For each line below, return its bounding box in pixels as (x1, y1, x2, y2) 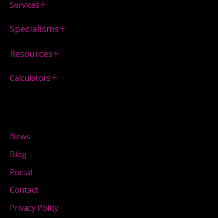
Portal (10, 166, 32, 178)
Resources (10, 47, 53, 59)
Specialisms (10, 22, 59, 35)
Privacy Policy (10, 202, 58, 214)
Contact (10, 184, 38, 196)
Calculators (10, 72, 51, 83)
